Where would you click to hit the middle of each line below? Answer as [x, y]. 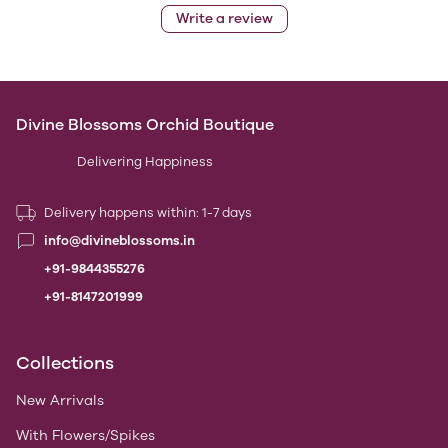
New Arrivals [60, 400]
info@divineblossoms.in [119, 240]
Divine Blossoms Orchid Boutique [145, 124]
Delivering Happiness [145, 161]
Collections [65, 363]
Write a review [224, 18]
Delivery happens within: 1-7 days [148, 212]
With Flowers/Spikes [85, 435]
